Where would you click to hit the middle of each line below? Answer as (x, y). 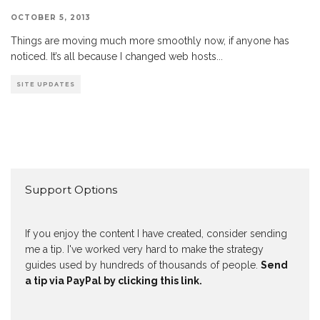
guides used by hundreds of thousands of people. (143, 265)
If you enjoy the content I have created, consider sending (156, 233)
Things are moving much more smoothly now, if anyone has (150, 40)
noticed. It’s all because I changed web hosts (114, 56)
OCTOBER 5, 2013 (51, 17)
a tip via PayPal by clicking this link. (114, 280)
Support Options (71, 189)
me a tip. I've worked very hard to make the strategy (144, 249)
